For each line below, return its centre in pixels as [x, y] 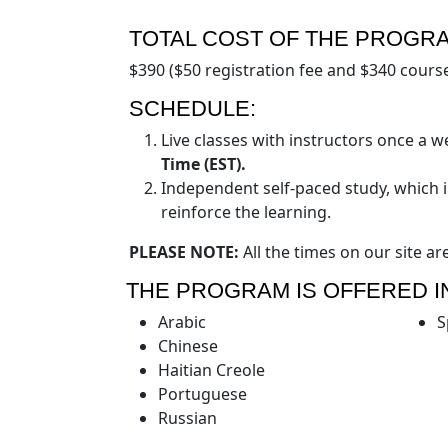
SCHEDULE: [192, 108]
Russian [187, 417]
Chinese [188, 345]
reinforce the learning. [246, 211]
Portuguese [202, 393]
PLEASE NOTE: [184, 251]
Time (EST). [203, 163]
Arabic [182, 321]
